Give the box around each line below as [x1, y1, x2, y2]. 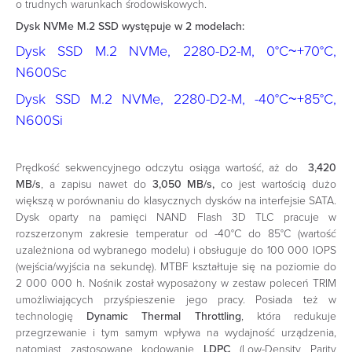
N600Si [16, 112, 63, 130]
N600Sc [16, 63, 67, 81]
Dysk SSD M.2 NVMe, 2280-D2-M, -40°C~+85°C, [16, 90, 336, 108]
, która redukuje [240, 310, 337, 324]
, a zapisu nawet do [41, 178, 152, 192]
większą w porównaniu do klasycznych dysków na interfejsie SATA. [16, 194, 336, 208]
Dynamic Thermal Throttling [86, 310, 241, 324]
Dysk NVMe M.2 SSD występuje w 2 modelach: [16, 20, 244, 34]
